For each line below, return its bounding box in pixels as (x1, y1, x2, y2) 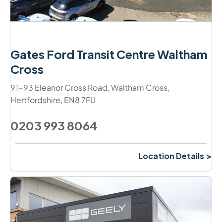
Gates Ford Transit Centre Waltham (10, 46, 207, 61)
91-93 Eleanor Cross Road (10, 82, 108, 93)
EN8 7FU (64, 94, 96, 105)
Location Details (138, 150, 204, 161)
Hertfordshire (10, 94, 60, 105)
